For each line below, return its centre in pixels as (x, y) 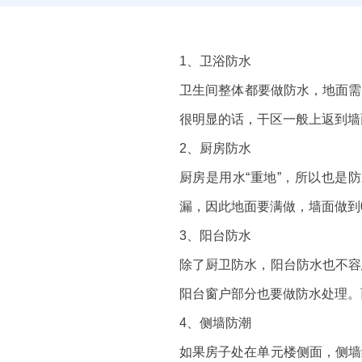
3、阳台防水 (215, 236)
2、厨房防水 (215, 148)
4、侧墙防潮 (215, 323)
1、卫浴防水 (215, 61)
